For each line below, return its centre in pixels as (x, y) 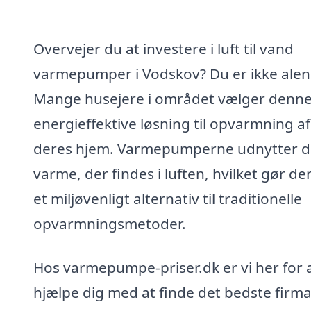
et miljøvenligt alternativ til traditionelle (168, 198)
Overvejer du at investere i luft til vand (163, 48)
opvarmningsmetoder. (110, 223)
